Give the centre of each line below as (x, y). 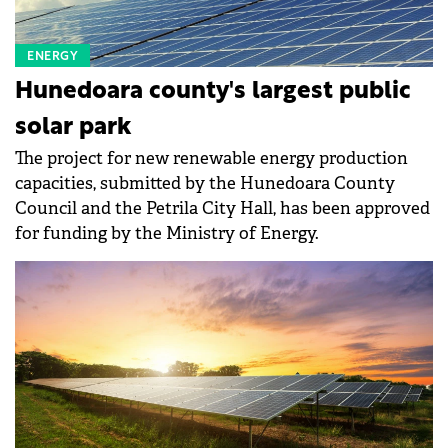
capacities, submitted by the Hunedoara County (205, 183)
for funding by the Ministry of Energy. (167, 233)
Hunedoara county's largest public (213, 91)
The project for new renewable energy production (211, 158)
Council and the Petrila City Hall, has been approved (222, 208)
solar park (73, 127)
